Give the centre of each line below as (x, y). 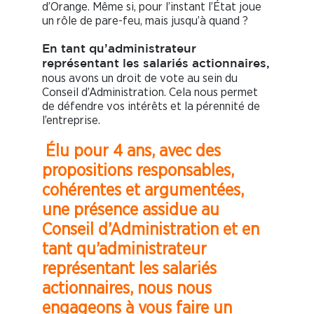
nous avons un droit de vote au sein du (140, 78)
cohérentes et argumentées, (143, 190)
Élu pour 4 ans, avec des (133, 151)
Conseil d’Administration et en (151, 230)
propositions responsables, (138, 171)
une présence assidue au (131, 210)
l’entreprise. (71, 120)
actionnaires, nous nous (127, 288)
